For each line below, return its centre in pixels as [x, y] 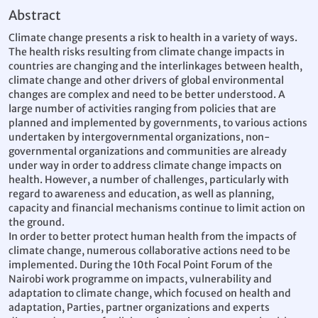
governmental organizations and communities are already [148, 151]
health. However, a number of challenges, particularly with [149, 180]
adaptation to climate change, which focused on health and [150, 293]
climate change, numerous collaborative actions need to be [149, 251]
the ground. [37, 222]
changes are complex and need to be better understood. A [147, 94]
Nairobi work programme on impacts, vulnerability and [140, 279]
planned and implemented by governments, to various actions [158, 123]
